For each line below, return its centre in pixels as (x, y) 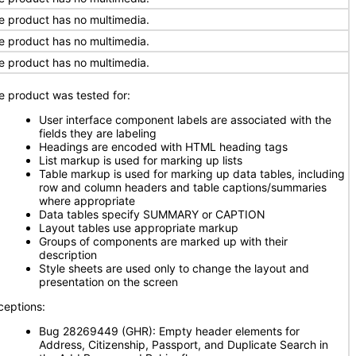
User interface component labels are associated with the (185, 120)
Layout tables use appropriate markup (139, 228)
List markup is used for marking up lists (141, 160)
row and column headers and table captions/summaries (183, 187)
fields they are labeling (98, 133)
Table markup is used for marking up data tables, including (192, 174)
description (68, 255)
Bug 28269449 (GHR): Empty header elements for (169, 331)
